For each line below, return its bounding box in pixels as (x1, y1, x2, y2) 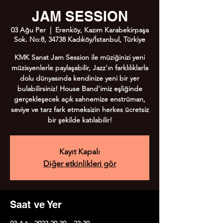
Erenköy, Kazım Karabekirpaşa (55, 25, 149, 34)
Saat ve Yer (10, 199, 62, 211)
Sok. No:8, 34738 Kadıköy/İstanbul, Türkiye (14, 35, 145, 44)
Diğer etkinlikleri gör (43, 159, 116, 168)
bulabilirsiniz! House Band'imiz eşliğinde (17, 84, 142, 93)
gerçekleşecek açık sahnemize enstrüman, (14, 95, 145, 104)
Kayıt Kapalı (59, 147, 100, 156)
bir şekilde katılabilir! (47, 115, 112, 124)
